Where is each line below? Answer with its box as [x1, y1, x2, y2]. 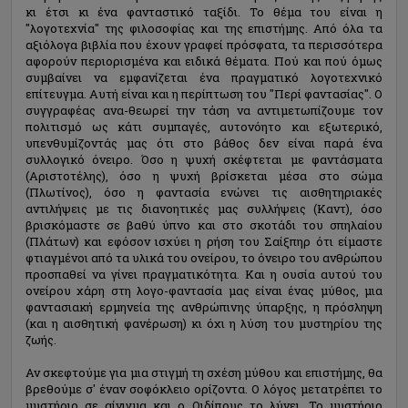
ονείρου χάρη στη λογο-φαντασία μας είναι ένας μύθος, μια [25, 282, 382, 299]
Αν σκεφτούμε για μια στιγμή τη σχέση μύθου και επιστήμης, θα [25, 364, 382, 381]
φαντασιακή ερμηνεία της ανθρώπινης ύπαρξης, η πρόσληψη [25, 299, 382, 315]
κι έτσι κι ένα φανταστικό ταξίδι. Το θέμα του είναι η [25, 4, 382, 20]
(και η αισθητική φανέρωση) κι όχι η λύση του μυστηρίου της [25, 315, 382, 331]
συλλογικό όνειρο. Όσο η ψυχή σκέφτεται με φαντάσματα [25, 151, 382, 168]
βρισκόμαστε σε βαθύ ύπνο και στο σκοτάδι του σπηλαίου [25, 217, 382, 233]
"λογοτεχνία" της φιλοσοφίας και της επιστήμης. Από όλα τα [25, 20, 382, 36]
